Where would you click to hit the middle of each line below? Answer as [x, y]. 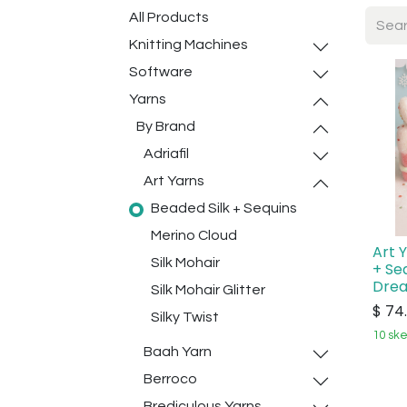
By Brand [166, 126]
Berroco [170, 379]
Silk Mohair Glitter [208, 290]
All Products [169, 17]
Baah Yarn [178, 352]
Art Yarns [174, 181]
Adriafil [166, 154]
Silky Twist [185, 317]
